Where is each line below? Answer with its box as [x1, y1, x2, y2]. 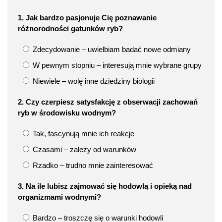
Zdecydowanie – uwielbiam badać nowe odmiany [31, 45, 191, 54]
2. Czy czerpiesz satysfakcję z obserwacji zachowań [18, 97, 198, 106]
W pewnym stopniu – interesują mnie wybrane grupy [31, 60, 202, 69]
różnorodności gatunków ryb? [18, 24, 123, 33]
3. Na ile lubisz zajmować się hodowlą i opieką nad [18, 181, 192, 190]
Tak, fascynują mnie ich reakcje [31, 129, 134, 138]
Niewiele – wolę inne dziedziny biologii [31, 76, 155, 85]
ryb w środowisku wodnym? [18, 108, 116, 117]
